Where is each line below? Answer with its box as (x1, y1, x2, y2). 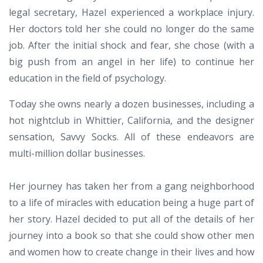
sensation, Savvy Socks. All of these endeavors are (9, 130, 254, 144)
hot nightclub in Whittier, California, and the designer (9, 114, 254, 127)
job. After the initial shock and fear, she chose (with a (9, 39, 254, 52)
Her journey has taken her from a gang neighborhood (9, 180, 254, 193)
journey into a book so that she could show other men (9, 229, 254, 242)
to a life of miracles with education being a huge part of (9, 196, 254, 210)
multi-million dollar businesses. (9, 147, 145, 160)
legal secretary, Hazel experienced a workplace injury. (9, 6, 254, 19)
